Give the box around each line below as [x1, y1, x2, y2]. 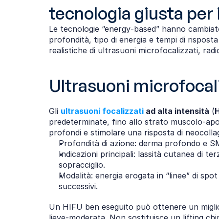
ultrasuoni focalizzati [61, 106, 144, 116]
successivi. [59, 181, 98, 191]
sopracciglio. [59, 160, 105, 170]
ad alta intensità [144, 106, 209, 116]
